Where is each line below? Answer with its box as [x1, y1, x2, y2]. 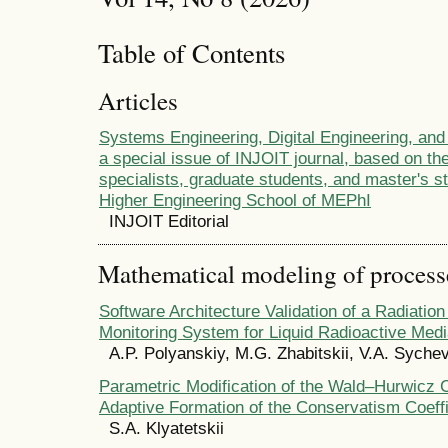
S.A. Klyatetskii [109, 417, 224, 438]
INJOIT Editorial [109, 211, 229, 232]
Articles [98, 84, 178, 117]
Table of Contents [98, 35, 285, 72]
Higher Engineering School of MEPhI [99, 190, 371, 211]
